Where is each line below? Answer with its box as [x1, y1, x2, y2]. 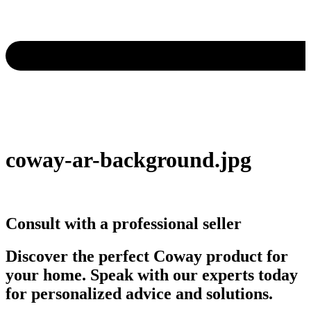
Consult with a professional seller [6, 214, 242, 233]
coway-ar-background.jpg [6, 147, 251, 173]
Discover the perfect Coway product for [6, 246, 288, 265]
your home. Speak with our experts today [6, 265, 298, 284]
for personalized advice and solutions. [6, 284, 273, 303]
